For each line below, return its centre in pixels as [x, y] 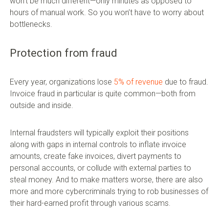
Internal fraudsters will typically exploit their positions [99, 133]
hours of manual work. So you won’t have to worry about [107, 13]
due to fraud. [186, 82]
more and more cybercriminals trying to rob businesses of [109, 192]
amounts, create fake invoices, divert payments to [96, 156]
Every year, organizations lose [62, 82]
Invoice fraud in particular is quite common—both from [103, 94]
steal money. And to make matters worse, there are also [106, 180]
